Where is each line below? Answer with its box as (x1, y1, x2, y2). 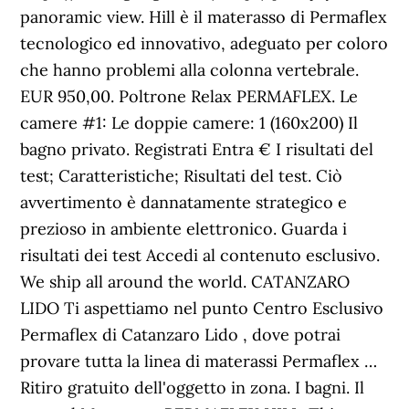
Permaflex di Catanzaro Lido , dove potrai (20, 324, 341, 345)
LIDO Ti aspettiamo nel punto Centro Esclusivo (20, 298, 384, 319)
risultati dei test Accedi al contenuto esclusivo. (20, 245, 381, 266)
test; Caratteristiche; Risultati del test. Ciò (20, 165, 343, 186)
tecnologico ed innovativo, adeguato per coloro (20, 33, 389, 54)
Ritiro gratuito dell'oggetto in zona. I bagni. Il (20, 377, 365, 398)
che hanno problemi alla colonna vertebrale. (20, 59, 360, 80)
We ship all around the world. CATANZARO (20, 271, 351, 292)
